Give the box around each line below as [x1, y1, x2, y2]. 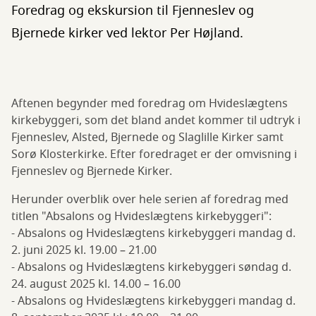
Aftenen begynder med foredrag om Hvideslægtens [11, 95, 288, 112]
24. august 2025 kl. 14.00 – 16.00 [11, 276, 183, 293]
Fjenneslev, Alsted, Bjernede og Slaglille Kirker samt [11, 129, 284, 146]
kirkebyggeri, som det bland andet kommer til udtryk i [11, 112, 300, 129]
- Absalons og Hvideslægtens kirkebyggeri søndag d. [11, 259, 291, 276]
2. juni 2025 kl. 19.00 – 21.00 [11, 242, 157, 259]
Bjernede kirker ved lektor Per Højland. [11, 24, 243, 42]
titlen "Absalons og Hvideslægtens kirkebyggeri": [11, 208, 272, 225]
